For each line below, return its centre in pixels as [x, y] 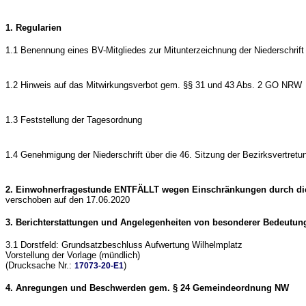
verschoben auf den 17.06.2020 [68, 200]
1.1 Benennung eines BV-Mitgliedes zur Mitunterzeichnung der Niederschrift [155, 50]
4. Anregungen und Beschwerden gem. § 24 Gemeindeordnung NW [147, 288]
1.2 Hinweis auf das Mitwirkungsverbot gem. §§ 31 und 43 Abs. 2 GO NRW [154, 85]
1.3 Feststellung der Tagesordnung [74, 120]
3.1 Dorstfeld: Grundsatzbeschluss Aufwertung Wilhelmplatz [124, 245]
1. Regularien [33, 28]
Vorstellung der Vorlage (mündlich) [73, 255]
